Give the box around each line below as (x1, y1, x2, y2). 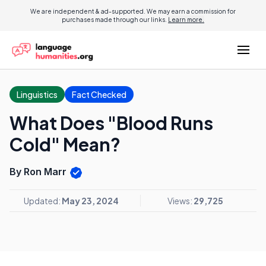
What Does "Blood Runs (9, 112, 213, 134)
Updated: (24, 195, 62, 206)
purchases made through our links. (62, 16, 168, 23)
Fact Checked (72, 89, 126, 100)
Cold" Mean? (9, 133, 121, 156)
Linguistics (17, 89, 58, 100)
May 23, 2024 (62, 195, 119, 206)
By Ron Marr (9, 166, 69, 178)
